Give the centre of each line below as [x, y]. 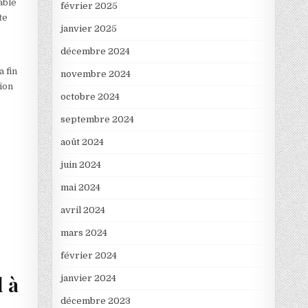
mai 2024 [80, 188]
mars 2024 [84, 233]
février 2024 [88, 256]
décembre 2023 [95, 301]
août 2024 [82, 142]
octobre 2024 [90, 97]
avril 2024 [82, 210]
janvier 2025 [88, 29]
